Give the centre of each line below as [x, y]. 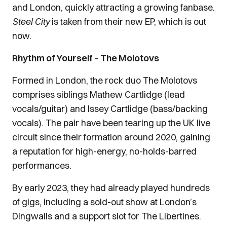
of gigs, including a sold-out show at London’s [104, 202]
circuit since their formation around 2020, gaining [111, 137]
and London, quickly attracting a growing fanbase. [113, 7]
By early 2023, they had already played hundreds [111, 188]
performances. [42, 165]
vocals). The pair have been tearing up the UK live [111, 123]
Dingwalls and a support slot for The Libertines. [107, 216]
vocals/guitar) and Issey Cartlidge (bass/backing [110, 109]
